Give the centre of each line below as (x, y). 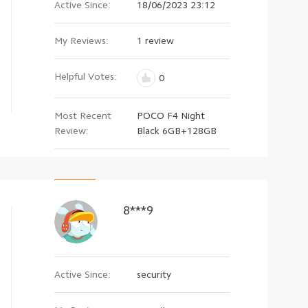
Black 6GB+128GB (177, 130)
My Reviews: (81, 40)
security (154, 274)
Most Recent (83, 115)
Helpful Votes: (86, 76)
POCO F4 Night (171, 115)
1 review (155, 40)
